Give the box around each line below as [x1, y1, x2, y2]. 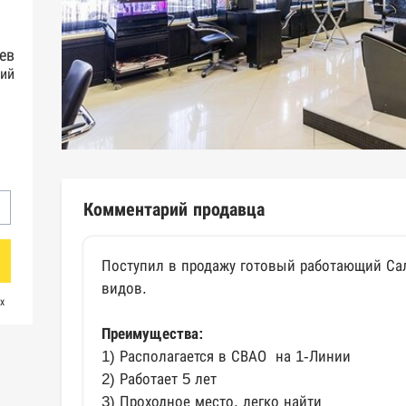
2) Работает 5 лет [101, 371, 217, 388]
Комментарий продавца [83, 199, 265, 219]
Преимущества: [101, 325, 204, 343]
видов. [101, 280, 151, 297]
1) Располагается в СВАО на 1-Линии [101, 348, 351, 365]
